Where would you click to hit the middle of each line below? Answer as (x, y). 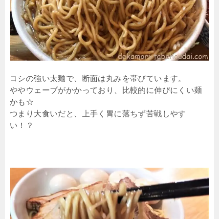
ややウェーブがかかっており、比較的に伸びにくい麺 (106, 90)
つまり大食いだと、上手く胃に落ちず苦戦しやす (98, 114)
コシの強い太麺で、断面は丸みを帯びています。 (98, 79)
